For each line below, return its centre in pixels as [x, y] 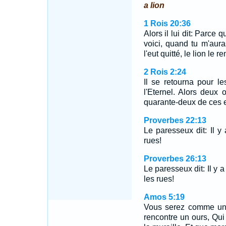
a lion [154, 5]
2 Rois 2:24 [165, 72]
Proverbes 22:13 [175, 120]
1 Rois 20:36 [167, 23]
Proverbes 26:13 [175, 159]
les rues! [159, 179]
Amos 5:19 [164, 197]
